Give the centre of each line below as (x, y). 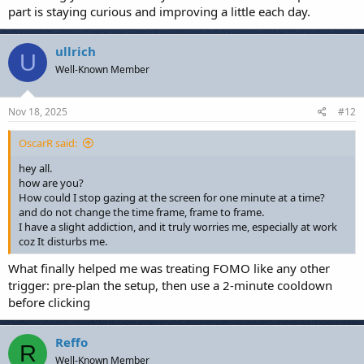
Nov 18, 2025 (38, 111)
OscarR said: (48, 143)
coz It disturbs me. (63, 241)
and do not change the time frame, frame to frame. (141, 212)
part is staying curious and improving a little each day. (159, 11)
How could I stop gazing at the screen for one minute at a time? (172, 197)
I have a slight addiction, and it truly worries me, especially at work (178, 226)
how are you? (51, 182)
